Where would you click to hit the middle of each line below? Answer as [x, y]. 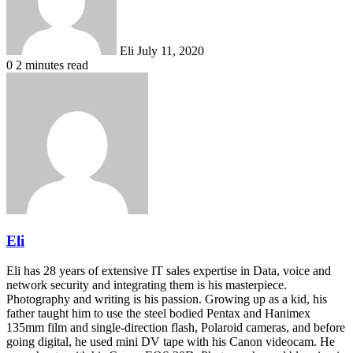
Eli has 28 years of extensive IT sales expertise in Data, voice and [169, 271]
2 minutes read [52, 65]
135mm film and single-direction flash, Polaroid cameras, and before [176, 328]
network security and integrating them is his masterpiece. [147, 285]
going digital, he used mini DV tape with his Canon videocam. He [171, 342]
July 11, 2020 [171, 50]
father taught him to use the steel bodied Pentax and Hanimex [158, 314]
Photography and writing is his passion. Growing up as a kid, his [167, 299]
